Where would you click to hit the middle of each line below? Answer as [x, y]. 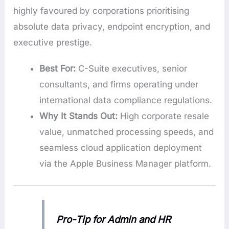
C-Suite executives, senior [132, 69]
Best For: [58, 69]
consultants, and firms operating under [119, 85]
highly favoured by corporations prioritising [101, 10]
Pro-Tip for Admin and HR [113, 220]
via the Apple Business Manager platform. [125, 164]
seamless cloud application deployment [121, 148]
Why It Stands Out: [79, 116]
